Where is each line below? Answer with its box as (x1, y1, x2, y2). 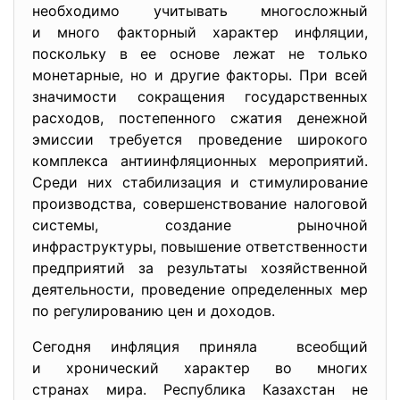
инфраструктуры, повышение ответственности (32, 237, 368, 255)
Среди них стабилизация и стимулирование (32, 173, 368, 191)
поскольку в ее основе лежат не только (32, 45, 368, 62)
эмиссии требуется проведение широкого (32, 130, 368, 148)
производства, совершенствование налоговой (32, 195, 368, 212)
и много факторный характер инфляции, (32, 23, 368, 41)
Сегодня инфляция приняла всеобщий (32, 337, 368, 355)
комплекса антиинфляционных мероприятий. (32, 152, 368, 170)
